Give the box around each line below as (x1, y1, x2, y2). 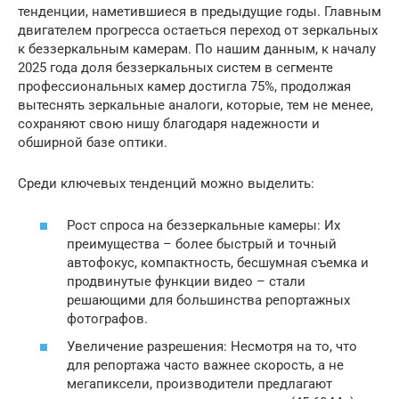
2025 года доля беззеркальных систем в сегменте (18, 60, 333, 76)
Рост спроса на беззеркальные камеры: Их (67, 216, 340, 233)
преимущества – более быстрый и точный (67, 235, 337, 252)
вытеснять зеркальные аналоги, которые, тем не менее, (18, 97, 373, 113)
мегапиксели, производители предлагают (67, 376, 332, 392)
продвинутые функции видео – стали (67, 273, 305, 289)
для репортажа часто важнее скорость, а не (67, 357, 344, 373)
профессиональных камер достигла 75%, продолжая (18, 78, 351, 94)
